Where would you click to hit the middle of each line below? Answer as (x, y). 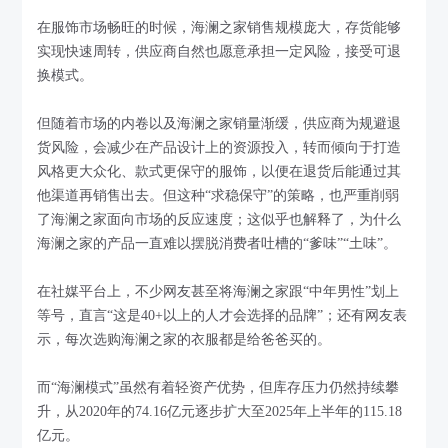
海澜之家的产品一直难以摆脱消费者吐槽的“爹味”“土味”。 (217, 244)
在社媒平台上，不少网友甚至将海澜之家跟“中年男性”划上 (218, 292)
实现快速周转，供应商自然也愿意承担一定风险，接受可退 (219, 52)
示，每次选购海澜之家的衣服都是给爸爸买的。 (184, 340)
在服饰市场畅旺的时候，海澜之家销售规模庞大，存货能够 (219, 28)
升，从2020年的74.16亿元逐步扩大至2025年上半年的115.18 (220, 412)
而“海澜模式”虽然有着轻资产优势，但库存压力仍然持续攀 (218, 388)
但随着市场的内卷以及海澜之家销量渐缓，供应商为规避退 (219, 124)
